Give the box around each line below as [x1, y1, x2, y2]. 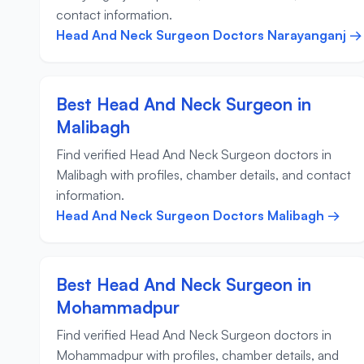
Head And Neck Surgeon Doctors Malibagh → [56, 207, 340, 224]
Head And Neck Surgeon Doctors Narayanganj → [56, 27, 362, 44]
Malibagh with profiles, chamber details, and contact [56, 167, 351, 184]
